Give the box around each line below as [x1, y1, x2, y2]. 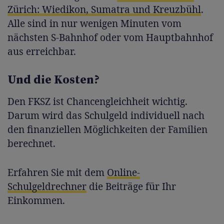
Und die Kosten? [7, 72, 99, 87]
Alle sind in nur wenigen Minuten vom [7, 16, 181, 30]
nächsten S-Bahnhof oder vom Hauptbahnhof [7, 30, 213, 44]
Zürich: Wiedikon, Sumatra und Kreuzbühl [7, 2, 201, 16]
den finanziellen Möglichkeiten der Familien [7, 122, 207, 136]
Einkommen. [7, 193, 65, 207]
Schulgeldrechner [7, 179, 86, 193]
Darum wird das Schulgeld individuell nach [7, 108, 204, 122]
